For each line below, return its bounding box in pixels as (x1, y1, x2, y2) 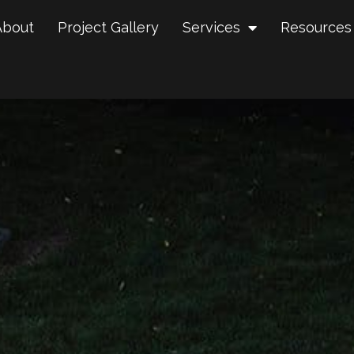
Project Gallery (58, 19, 160, 36)
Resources (281, 19, 352, 36)
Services (183, 19, 241, 36)
